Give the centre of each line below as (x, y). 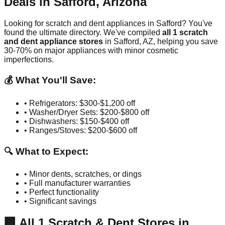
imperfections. (29, 59)
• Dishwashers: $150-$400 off (77, 121)
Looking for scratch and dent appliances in (80, 23)
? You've (197, 23)
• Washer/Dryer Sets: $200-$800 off (87, 112)
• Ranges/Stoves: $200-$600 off (81, 130)
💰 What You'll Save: (50, 80)
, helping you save (186, 41)
